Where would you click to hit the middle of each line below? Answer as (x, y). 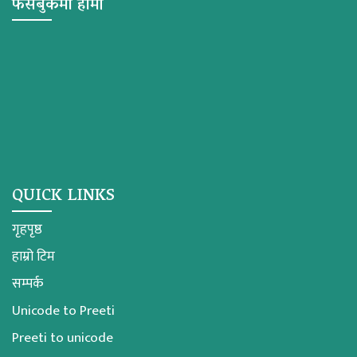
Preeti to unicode (63, 338)
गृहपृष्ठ (27, 230)
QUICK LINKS (63, 197)
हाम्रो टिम (33, 257)
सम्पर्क (27, 284)
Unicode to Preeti (63, 311)
